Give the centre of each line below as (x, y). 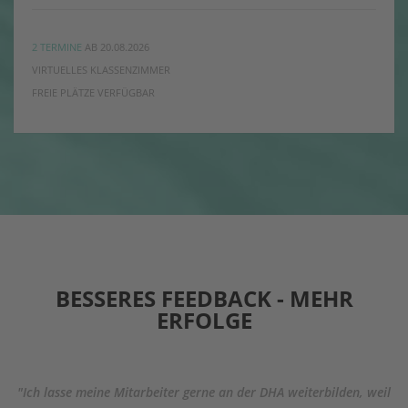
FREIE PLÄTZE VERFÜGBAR (93, 92)
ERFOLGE (204, 320)
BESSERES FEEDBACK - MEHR (204, 298)
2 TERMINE (57, 47)
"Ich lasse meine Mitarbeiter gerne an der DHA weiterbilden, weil (204, 392)
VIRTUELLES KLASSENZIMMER (101, 70)
